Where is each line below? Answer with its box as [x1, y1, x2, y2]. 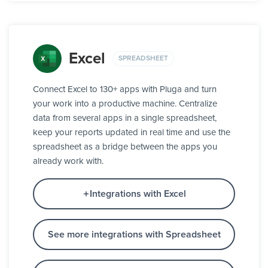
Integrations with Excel [89, 189, 186, 199]
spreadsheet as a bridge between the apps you [33, 142, 217, 152]
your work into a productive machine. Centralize [33, 99, 217, 109]
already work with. [33, 157, 103, 166]
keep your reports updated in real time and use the [33, 128, 230, 138]
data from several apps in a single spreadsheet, [33, 114, 217, 123]
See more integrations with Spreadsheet [47, 230, 221, 240]
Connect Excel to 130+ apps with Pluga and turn [33, 85, 217, 95]
